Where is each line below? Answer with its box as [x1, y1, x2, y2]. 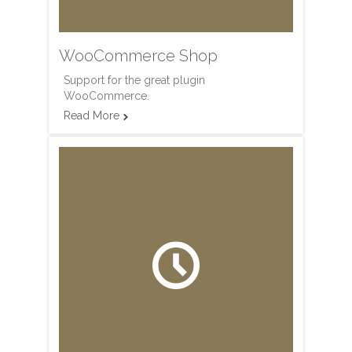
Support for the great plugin [64, 74, 205, 87]
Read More [64, 109, 119, 123]
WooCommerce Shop [59, 46, 218, 66]
